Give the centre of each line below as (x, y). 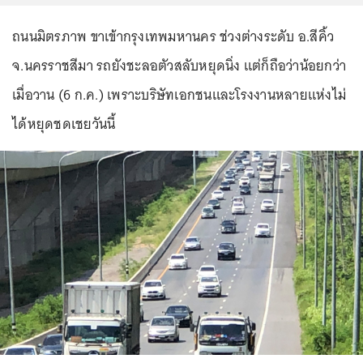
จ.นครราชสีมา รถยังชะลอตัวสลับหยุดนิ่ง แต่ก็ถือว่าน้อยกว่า (179, 66)
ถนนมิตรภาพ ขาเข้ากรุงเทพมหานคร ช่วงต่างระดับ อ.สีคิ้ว (173, 36)
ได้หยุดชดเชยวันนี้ (64, 124)
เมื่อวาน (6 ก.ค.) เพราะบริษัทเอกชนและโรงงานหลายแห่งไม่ (179, 95)
